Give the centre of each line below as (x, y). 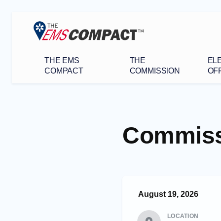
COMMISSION (155, 71)
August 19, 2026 (168, 194)
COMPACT (64, 71)
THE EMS (62, 60)
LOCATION (183, 216)
